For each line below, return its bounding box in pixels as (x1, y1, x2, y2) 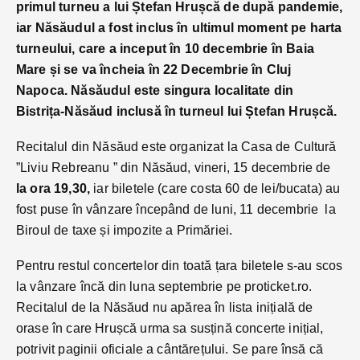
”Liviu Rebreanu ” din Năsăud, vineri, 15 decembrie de (16, 160, 331, 174)
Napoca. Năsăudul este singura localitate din (16, 83, 294, 97)
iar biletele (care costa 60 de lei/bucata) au (90, 181, 341, 195)
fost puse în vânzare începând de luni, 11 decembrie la (16, 202, 336, 216)
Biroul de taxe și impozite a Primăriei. (16, 223, 233, 237)
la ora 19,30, (16, 181, 91, 195)
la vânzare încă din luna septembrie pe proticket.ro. (16, 279, 313, 293)
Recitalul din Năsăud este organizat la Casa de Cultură (16, 139, 337, 153)
